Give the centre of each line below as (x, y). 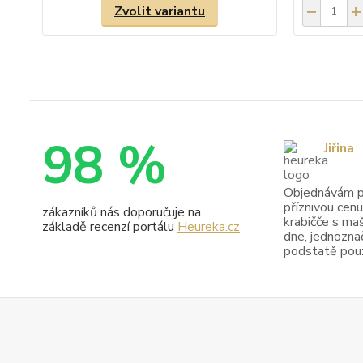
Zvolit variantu (160, 11)
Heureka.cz (209, 226)
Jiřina (339, 149)
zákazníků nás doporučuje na (122, 212)
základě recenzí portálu (110, 226)
